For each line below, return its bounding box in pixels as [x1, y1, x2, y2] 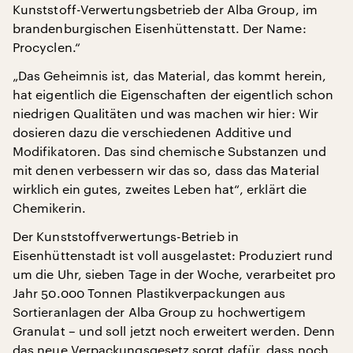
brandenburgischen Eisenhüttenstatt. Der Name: [13, 20, 307, 35]
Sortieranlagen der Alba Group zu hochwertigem [13, 303, 306, 319]
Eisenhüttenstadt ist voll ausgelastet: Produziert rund [13, 247, 333, 262]
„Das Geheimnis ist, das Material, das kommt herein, [13, 67, 327, 83]
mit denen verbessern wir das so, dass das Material [13, 162, 319, 177]
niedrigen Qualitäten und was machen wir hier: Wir [13, 105, 318, 121]
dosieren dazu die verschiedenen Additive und [13, 124, 292, 139]
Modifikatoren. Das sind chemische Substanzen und [13, 143, 326, 158]
